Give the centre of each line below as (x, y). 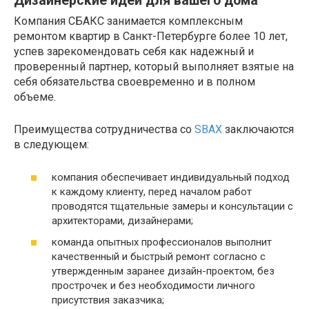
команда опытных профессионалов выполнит (162, 242)
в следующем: (51, 145)
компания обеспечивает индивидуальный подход (171, 177)
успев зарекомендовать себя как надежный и (134, 52)
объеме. (35, 97)
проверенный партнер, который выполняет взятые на (154, 67)
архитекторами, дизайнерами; (122, 220)
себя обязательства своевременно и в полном (134, 82)
